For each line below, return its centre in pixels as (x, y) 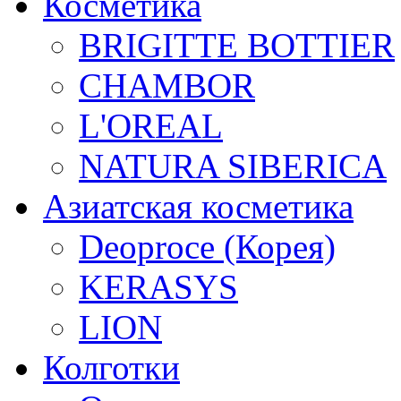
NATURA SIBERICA (233, 166)
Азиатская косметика (198, 206)
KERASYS (158, 287)
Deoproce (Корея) (207, 247)
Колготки (111, 367)
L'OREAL (151, 126)
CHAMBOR (167, 85)
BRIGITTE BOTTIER (237, 45)
